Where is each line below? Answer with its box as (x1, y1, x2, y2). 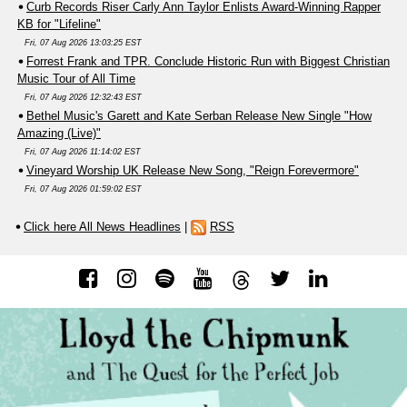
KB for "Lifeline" (17, 16, 101, 31)
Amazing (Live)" (17, 125, 101, 140)
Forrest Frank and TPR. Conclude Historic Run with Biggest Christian (26, 54, 390, 68)
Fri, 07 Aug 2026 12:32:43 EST (25, 92, 142, 102)
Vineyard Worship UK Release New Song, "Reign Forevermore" (26, 163, 359, 177)
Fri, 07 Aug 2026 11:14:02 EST (25, 146, 141, 156)
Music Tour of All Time (17, 71, 135, 85)
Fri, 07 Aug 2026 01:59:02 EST (25, 184, 142, 194)
